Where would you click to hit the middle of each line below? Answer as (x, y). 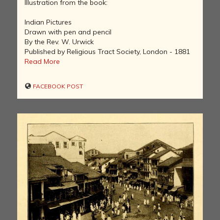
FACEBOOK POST (57, 86)
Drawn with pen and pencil (68, 32)
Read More (42, 62)
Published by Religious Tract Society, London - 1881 (107, 52)
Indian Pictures (48, 22)
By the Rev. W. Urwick (59, 42)
